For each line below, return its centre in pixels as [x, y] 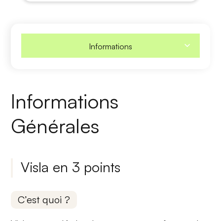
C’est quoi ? [44, 199]
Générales [55, 126]
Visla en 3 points [71, 167]
